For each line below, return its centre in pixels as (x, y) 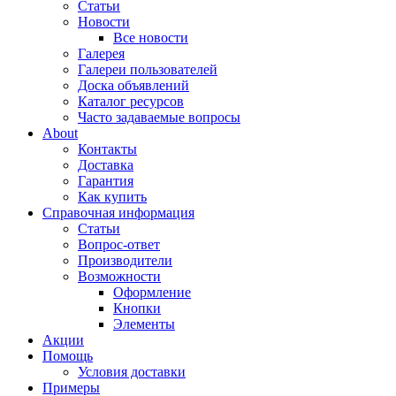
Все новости (151, 38)
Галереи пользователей (148, 69)
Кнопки (137, 308)
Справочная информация (118, 213)
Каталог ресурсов (131, 101)
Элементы (144, 324)
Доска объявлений (133, 85)
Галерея (101, 53)
